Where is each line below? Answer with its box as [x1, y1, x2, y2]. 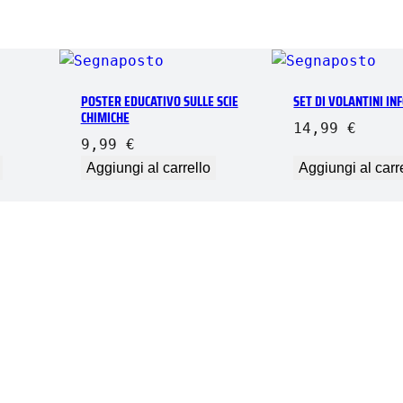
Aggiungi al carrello [85, 159, 210, 175]
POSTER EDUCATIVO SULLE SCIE [80, 89, 238, 112]
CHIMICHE [80, 105, 130, 129]
